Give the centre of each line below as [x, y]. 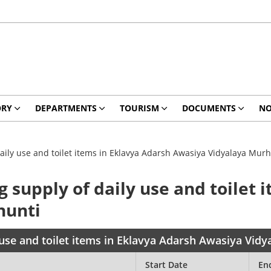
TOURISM [139, 108]
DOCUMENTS [209, 108]
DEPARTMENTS [66, 108]
